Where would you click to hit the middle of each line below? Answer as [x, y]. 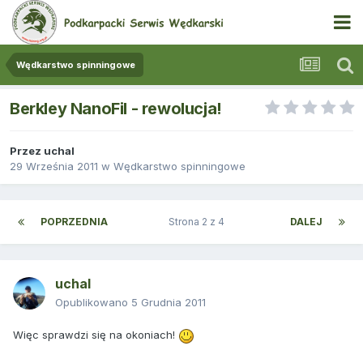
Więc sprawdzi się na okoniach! [96, 335]
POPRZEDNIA [74, 222]
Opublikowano [93, 303]
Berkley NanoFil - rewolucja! [116, 109]
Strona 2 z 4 [199, 222]
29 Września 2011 [54, 167]
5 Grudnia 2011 [169, 303]
